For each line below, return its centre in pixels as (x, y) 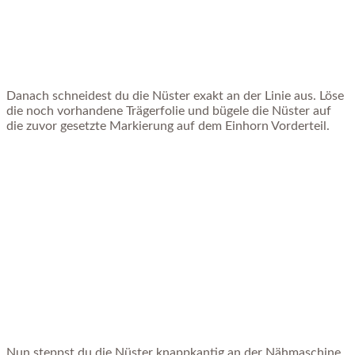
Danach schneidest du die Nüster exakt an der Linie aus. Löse (175, 96)
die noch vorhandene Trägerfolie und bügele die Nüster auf (169, 111)
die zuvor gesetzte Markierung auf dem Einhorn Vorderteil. (170, 126)
